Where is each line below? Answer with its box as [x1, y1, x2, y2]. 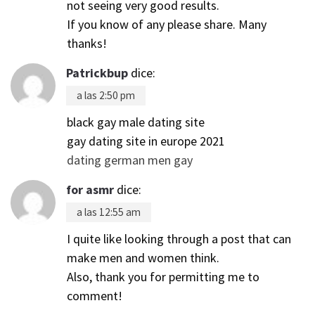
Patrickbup [66, 64, 128, 81]
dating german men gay [67, 151, 193, 168]
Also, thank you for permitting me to [67, 268, 259, 285]
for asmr [66, 181, 114, 198]
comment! [67, 287, 122, 304]
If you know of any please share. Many [67, 15, 266, 32]
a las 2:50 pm [77, 88, 135, 102]
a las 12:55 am [77, 205, 141, 219]
